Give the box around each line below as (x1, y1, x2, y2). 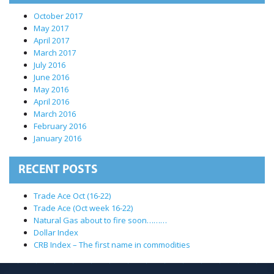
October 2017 (34, 10, 83, 22)
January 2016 (34, 133, 81, 144)
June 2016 (34, 72, 69, 83)
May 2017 (34, 23, 68, 34)
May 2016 (34, 84, 68, 95)
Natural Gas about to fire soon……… (34, 215, 167, 226)
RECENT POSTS (18, 164, 98, 177)
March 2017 (34, 47, 76, 59)
